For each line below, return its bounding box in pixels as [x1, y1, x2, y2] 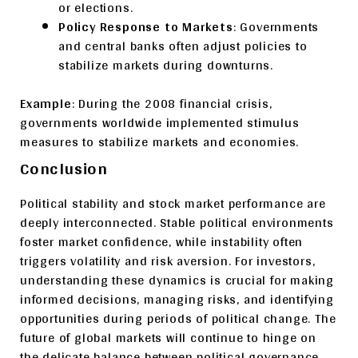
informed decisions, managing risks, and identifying [20, 288, 334, 311]
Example [20, 92, 72, 115]
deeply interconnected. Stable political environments [20, 211, 334, 234]
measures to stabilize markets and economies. [20, 130, 300, 153]
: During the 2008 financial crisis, [71, 92, 272, 115]
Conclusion [20, 153, 108, 183]
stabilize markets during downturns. [58, 54, 274, 77]
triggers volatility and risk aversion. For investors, [20, 249, 316, 272]
